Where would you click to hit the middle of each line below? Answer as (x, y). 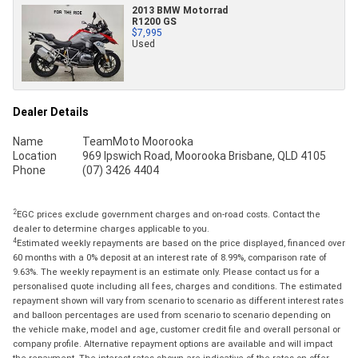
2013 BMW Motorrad (180, 10)
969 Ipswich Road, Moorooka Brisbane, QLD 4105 (204, 156)
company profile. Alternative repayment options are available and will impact (173, 344)
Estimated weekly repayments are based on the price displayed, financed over (181, 243)
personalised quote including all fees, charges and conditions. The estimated (177, 286)
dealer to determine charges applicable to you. (111, 229)
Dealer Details (51, 112)
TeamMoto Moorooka (137, 142)
